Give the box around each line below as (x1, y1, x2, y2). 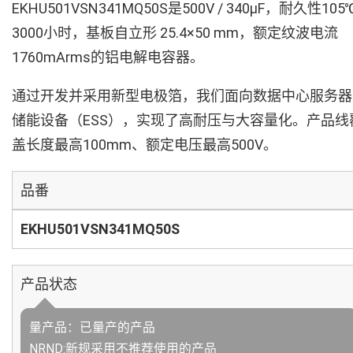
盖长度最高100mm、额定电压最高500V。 (12, 136, 277, 153)
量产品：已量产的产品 (29, 320, 155, 335)
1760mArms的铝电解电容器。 (12, 49, 204, 65)
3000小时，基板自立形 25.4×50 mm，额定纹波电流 (12, 24, 338, 41)
